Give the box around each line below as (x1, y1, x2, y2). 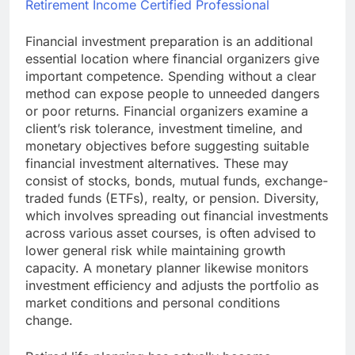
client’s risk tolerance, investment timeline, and (25, 120, 303, 137)
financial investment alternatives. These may (25, 155, 288, 172)
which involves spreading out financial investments (25, 208, 328, 224)
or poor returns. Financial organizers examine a (25, 103, 308, 120)
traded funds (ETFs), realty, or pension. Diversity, (25, 190, 319, 207)
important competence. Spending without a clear (25, 68, 316, 85)
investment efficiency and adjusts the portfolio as (25, 277, 319, 294)
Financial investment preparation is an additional (25, 33, 313, 50)
